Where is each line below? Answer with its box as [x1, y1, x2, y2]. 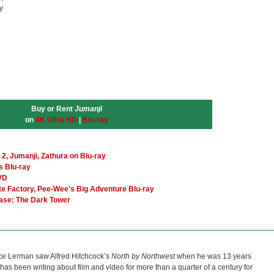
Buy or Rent [31, 105, 75, 113]
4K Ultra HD [35, 116, 77, 124]
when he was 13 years [175, 252, 251, 261]
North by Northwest [111, 252, 175, 261]
